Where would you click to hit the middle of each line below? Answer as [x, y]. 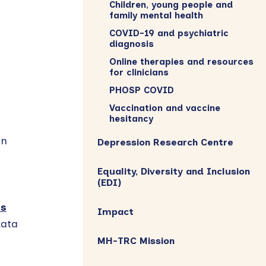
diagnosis [131, 44]
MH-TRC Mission [136, 240]
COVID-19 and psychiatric [169, 33]
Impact [115, 211]
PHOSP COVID [141, 90]
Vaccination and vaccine [164, 108]
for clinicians [139, 72]
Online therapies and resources [181, 61]
